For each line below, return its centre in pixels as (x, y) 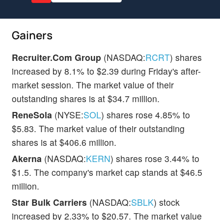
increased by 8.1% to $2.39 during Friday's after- (106, 71)
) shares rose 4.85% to (146, 114)
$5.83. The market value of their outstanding (98, 128)
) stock (167, 202)
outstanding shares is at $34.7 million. (86, 98)
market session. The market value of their (93, 84)
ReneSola (32, 114)
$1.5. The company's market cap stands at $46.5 (107, 172)
